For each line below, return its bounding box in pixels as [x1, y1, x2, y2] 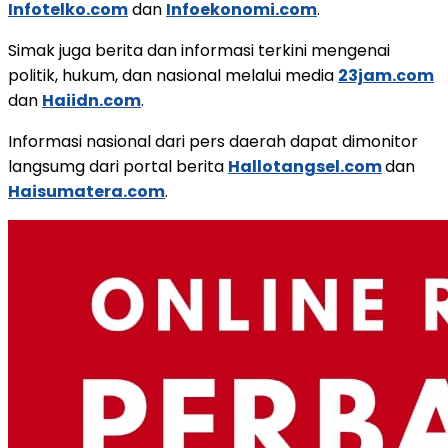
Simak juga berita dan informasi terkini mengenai [8, 38, 390, 62]
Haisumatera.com [8, 179, 165, 203]
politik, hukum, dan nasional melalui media [8, 63, 338, 87]
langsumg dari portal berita [8, 154, 228, 178]
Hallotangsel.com [228, 154, 382, 178]
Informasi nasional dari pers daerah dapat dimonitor [8, 129, 418, 153]
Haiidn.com [42, 88, 141, 112]
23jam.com [338, 63, 434, 87]
